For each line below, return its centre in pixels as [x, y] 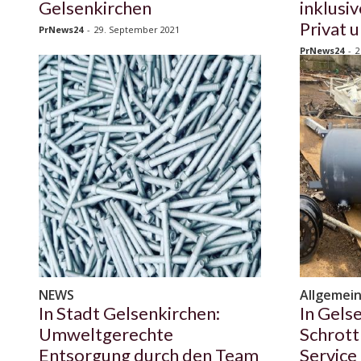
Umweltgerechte [106, 334]
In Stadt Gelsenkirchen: [129, 313]
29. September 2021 [137, 30]
